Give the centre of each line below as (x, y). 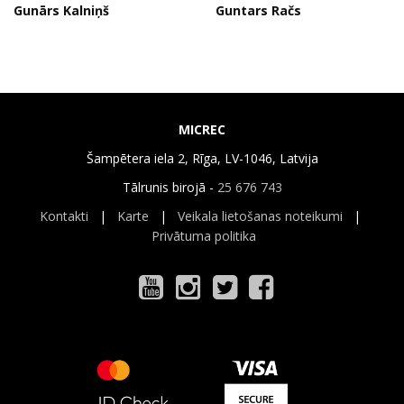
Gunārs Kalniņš (61, 11)
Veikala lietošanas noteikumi (260, 216)
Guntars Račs (258, 11)
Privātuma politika (204, 236)
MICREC (202, 130)
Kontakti (64, 216)
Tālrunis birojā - (170, 188)
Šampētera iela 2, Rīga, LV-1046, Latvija (202, 159)
